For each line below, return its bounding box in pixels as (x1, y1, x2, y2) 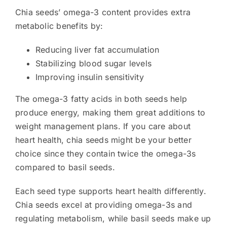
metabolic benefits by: (15, 20, 103, 31)
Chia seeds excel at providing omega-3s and (15, 199, 193, 210)
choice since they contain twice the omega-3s (15, 148, 196, 159)
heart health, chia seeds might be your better (15, 134, 192, 145)
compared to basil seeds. (15, 162, 115, 172)
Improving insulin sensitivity (35, 71, 144, 82)
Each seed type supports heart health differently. (15, 185, 206, 196)
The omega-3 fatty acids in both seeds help (15, 93, 187, 104)
